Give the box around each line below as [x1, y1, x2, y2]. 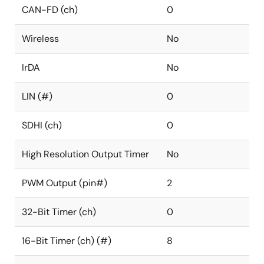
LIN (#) [22, 90, 52, 103]
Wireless [22, 32, 59, 45]
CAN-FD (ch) [22, 4, 78, 16]
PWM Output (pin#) [22, 177, 107, 189]
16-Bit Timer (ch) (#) [22, 235, 111, 247]
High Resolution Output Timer [22, 148, 149, 160]
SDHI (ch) [22, 119, 62, 131]
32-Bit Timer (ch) [22, 206, 96, 218]
